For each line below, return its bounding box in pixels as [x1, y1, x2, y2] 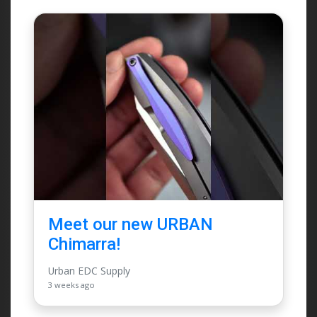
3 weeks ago [48, 279, 95, 291]
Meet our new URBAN [48, 214, 213, 235]
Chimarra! [48, 234, 120, 255]
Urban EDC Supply [48, 264, 130, 278]
